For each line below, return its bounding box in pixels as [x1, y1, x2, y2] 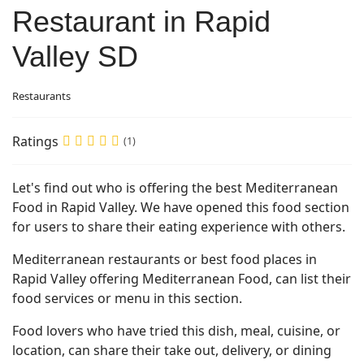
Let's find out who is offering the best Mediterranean [12, 179, 338, 197]
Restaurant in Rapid [12, 5, 271, 38]
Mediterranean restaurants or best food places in [12, 250, 317, 268]
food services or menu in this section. [12, 289, 242, 307]
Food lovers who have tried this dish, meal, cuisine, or [12, 322, 340, 340]
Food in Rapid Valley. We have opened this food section [12, 198, 349, 216]
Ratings [12, 132, 58, 150]
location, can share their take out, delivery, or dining [12, 341, 331, 359]
